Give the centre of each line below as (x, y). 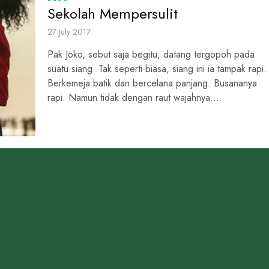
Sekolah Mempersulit (113, 14)
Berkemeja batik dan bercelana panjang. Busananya (152, 83)
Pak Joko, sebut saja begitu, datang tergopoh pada (151, 55)
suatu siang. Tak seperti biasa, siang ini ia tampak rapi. (157, 69)
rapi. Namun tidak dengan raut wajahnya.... (135, 98)
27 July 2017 (69, 32)
